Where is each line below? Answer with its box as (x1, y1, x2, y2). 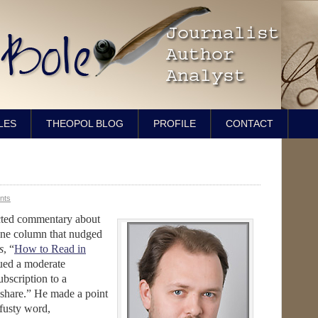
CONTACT (226, 118, 273, 129)
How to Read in (14, 243, 86, 255)
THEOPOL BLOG (46, 118, 124, 129)
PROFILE (153, 118, 196, 129)
